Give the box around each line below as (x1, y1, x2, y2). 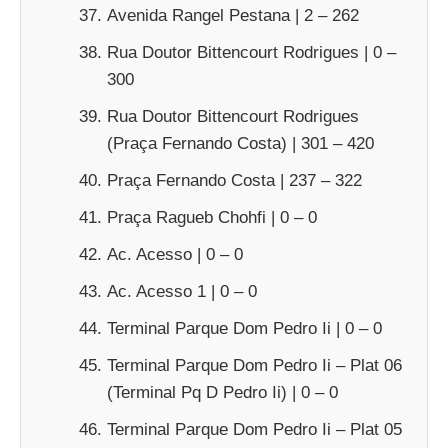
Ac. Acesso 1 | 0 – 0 (107, 281, 257, 301)
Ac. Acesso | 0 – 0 (107, 244, 243, 264)
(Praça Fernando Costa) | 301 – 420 (107, 133, 374, 153)
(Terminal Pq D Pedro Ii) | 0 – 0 (107, 382, 338, 402)
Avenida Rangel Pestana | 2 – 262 (107, 5, 359, 25)
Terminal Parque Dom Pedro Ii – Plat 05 (107, 419, 402, 439)
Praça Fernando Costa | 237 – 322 (107, 170, 362, 190)
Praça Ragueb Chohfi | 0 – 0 (107, 207, 317, 227)
